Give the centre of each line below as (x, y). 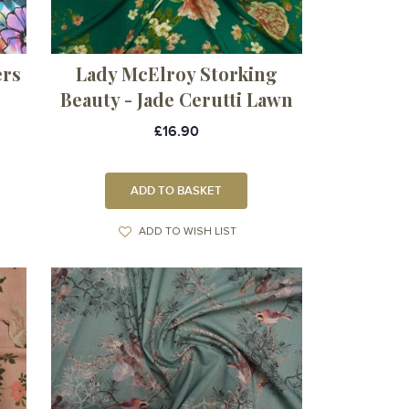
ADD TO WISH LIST (187, 232)
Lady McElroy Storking (176, 74)
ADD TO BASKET (177, 191)
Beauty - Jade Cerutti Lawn (176, 100)
